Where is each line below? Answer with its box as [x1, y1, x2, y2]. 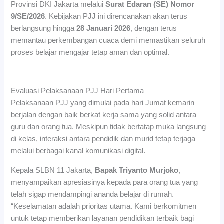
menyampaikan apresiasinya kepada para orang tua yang [11, 178, 198, 186]
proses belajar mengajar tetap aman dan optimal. [11, 48, 170, 56]
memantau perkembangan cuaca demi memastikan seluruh [11, 36, 206, 44]
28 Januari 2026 [76, 24, 131, 32]
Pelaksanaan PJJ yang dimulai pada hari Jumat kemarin [11, 98, 195, 107]
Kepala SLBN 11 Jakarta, [11, 166, 95, 174]
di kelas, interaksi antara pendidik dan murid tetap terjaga [11, 134, 196, 143]
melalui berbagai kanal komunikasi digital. [11, 146, 146, 155]
